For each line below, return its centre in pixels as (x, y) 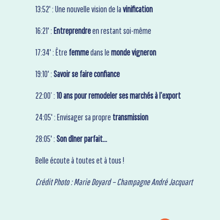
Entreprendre (73, 31)
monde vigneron (134, 53)
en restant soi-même (122, 31)
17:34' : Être (52, 53)
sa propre (98, 117)
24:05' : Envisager (59, 117)
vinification (137, 9)
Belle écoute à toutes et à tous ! (80, 161)
